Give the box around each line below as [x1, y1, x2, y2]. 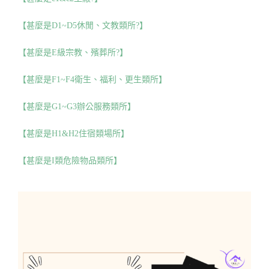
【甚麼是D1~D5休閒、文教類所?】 [18, 21, 148, 31]
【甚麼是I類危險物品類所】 [18, 156, 122, 166]
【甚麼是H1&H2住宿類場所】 [18, 129, 129, 139]
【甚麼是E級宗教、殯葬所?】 [18, 48, 128, 58]
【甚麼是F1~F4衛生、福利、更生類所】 [18, 75, 167, 85]
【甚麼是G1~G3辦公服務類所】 [18, 102, 136, 112]
